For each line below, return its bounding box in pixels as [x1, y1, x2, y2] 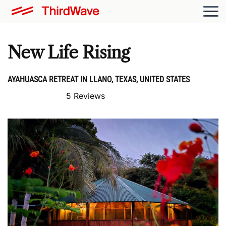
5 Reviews [66, 90, 105, 101]
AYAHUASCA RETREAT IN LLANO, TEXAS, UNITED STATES [8, 74, 190, 84]
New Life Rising [8, 42, 130, 63]
